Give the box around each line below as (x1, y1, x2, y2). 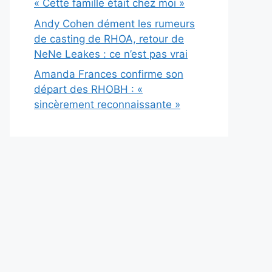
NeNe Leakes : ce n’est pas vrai (34, 47, 188, 60)
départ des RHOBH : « (34, 83, 143, 96)
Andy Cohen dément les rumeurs (34, 17, 195, 30)
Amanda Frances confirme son (34, 68, 183, 81)
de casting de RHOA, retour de (34, 32, 184, 45)
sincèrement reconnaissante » (34, 98, 180, 111)
